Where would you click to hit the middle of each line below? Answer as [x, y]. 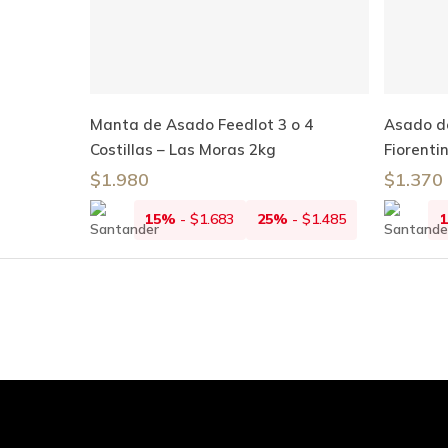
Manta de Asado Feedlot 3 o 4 [201, 124]
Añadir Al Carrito [229, 114]
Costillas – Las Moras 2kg [183, 149]
